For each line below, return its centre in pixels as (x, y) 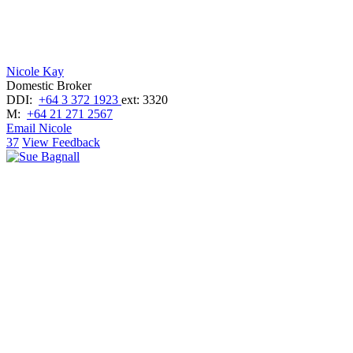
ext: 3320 (145, 100)
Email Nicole (39, 128)
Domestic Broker (49, 86)
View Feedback (61, 143)
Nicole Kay (35, 72)
